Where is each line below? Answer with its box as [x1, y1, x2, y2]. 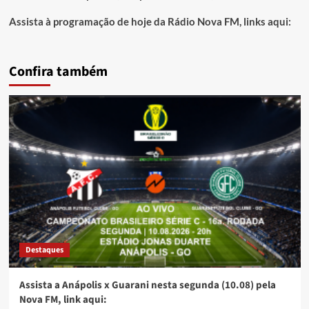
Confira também [8, 61, 108, 81]
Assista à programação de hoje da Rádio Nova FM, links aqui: [8, 14, 291, 28]
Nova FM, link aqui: [19, 292, 107, 307]
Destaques [25, 243, 63, 256]
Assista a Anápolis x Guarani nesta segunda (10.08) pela [19, 277, 276, 292]
